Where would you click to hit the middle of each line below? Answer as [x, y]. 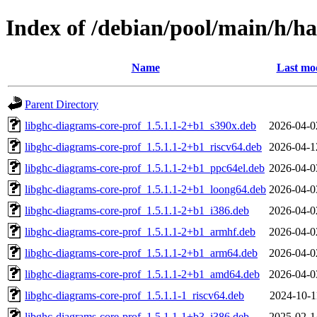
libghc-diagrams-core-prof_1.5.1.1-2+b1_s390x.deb [140, 125]
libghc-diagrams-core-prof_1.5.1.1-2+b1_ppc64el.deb [145, 168]
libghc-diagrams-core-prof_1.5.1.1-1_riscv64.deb [134, 295]
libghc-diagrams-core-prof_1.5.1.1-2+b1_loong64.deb [145, 189]
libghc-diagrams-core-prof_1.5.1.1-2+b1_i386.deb [137, 210]
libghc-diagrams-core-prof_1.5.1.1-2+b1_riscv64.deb [143, 146]
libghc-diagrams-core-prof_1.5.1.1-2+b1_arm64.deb [141, 253]
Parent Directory [62, 104]
